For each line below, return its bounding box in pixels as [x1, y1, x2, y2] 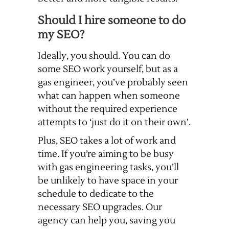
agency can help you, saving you [38, 215, 175, 227]
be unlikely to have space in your [38, 175, 178, 187]
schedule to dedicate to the [38, 188, 154, 200]
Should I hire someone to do [38, 13, 186, 28]
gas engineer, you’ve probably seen [38, 77, 188, 89]
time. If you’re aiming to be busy [38, 148, 174, 161]
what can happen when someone [38, 90, 180, 102]
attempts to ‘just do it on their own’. [38, 117, 191, 129]
